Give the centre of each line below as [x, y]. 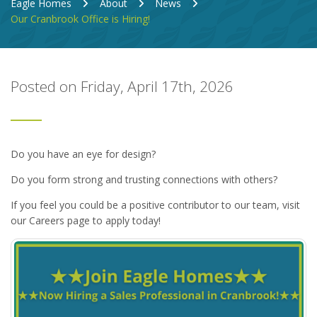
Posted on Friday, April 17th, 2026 [122, 86]
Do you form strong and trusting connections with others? [144, 179]
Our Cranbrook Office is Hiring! [80, 18]
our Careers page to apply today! [86, 220]
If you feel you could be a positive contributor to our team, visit [155, 204]
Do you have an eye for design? [83, 154]
